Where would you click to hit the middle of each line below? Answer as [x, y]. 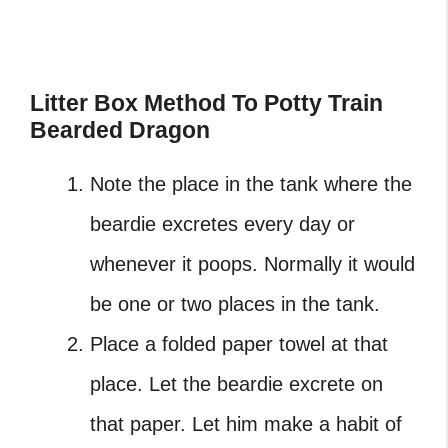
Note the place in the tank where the [251, 183]
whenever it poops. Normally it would [252, 263]
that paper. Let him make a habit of [246, 423]
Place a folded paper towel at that [239, 343]
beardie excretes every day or [222, 223]
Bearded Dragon [120, 129]
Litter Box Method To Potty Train [206, 102]
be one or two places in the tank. [235, 303]
